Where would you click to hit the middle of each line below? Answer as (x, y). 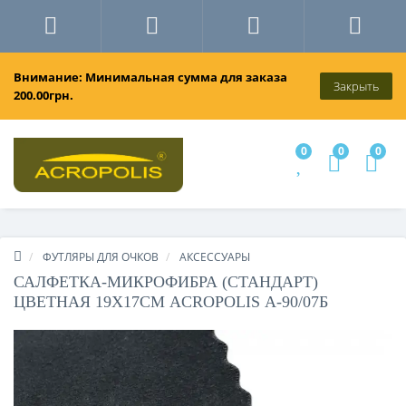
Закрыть (356, 86)
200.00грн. (43, 95)
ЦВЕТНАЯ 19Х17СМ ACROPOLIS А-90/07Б (171, 302)
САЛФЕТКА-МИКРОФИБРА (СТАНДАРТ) (166, 282)
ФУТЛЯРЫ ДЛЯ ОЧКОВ (101, 257)
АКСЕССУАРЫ (215, 257)
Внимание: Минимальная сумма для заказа (150, 77)
